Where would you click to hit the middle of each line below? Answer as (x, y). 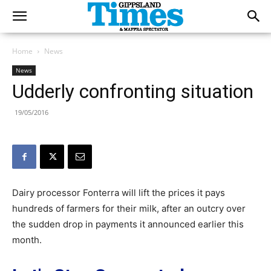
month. (27, 240)
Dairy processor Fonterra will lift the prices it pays (119, 193)
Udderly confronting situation (133, 91)
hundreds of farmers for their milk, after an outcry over (129, 208)
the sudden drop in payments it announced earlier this (128, 224)
